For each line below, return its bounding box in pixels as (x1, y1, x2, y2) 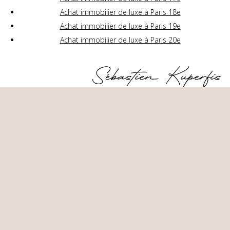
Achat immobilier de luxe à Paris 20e (60, 34, 181, 45)
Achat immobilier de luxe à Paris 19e (60, 21, 181, 31)
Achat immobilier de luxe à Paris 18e (60, 7, 181, 17)
